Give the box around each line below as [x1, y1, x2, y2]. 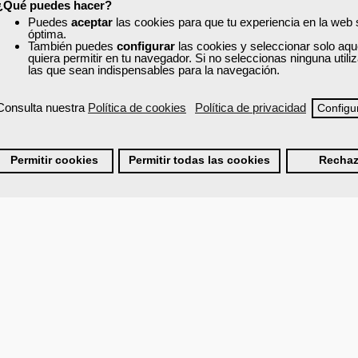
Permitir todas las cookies [129, 154, 271, 167]
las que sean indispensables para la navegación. [28, 63, 280, 77]
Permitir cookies [10, 154, 99, 167]
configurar [117, 39, 175, 53]
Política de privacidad [195, 101, 306, 115]
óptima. [28, 27, 66, 41]
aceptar [71, 15, 113, 29]
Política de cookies [88, 101, 186, 115]
